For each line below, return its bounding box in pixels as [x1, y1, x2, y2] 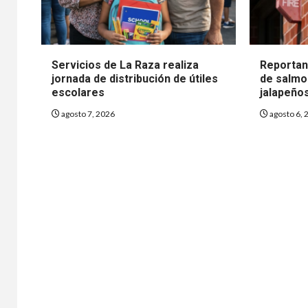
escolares [52, 85, 104, 99]
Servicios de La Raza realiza [52, 58, 199, 71]
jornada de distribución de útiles [52, 71, 218, 85]
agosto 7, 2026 [60, 108, 115, 119]
